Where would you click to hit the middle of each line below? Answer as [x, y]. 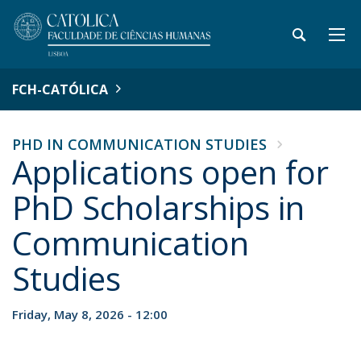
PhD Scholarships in [158, 207]
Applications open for [170, 172]
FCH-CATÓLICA [60, 89]
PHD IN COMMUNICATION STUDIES [139, 144]
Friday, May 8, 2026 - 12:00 [90, 314]
